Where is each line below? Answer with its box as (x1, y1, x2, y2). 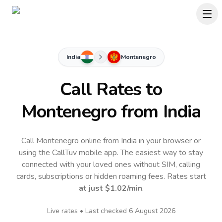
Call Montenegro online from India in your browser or (21, 135, 201, 146)
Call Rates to (60, 77, 162, 102)
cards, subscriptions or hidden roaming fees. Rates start (16, 171, 206, 182)
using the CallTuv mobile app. (19, 147, 120, 158)
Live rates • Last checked (47, 206, 129, 216)
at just (78, 183, 105, 194)
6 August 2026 (128, 206, 175, 216)
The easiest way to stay (120, 147, 203, 158)
